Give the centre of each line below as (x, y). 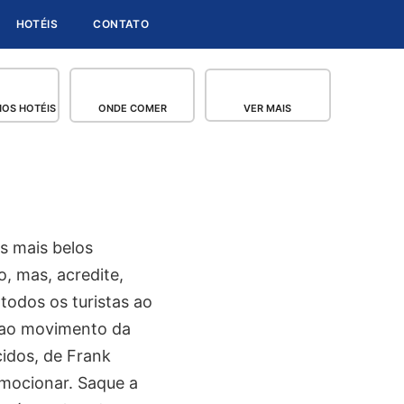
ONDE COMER (132, 108)
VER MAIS (268, 108)
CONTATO (121, 24)
